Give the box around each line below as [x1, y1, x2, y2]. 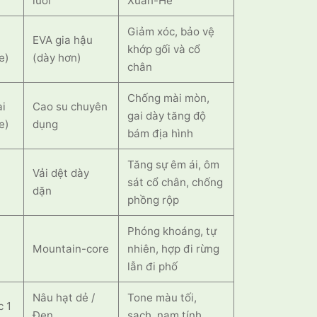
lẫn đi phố [127, 260, 178, 273]
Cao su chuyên [33, 100, 108, 113]
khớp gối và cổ [127, 42, 201, 56]
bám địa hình [127, 127, 194, 140]
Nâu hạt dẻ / [33, 291, 96, 304]
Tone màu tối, [127, 291, 197, 304]
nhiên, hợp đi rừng [127, 242, 220, 255]
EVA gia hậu [33, 33, 93, 47]
